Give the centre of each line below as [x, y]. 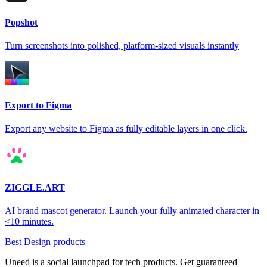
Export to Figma [38, 105]
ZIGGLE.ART [35, 188]
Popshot [21, 23]
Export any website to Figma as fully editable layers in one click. [126, 128]
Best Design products [45, 242]
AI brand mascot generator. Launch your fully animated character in [132, 211]
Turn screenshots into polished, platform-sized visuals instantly [122, 46]
